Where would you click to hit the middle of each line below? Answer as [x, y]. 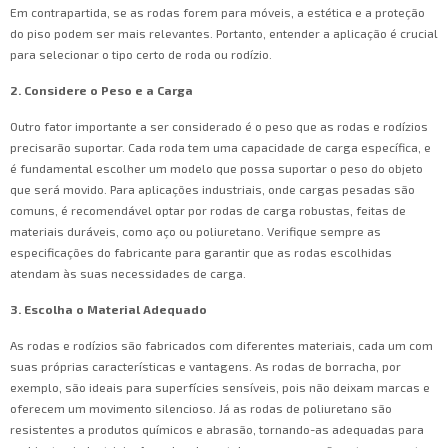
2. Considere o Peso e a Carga [101, 90]
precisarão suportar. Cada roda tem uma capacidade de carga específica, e [220, 147]
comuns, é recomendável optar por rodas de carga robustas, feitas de [208, 210]
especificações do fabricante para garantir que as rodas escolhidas [201, 252]
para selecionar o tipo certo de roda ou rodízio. [141, 54]
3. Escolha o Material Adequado [108, 309]
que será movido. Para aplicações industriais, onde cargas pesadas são [212, 189]
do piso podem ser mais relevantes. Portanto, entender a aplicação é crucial [224, 33]
